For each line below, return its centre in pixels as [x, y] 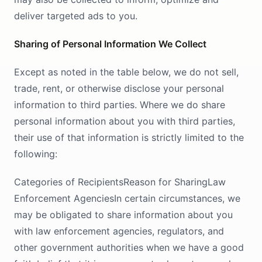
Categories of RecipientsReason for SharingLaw [120, 182]
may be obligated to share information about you [123, 215]
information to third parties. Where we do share [120, 105]
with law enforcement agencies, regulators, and [119, 231]
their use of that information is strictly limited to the [129, 137]
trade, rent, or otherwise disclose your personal [119, 88]
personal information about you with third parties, [125, 121]
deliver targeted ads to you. [76, 16]
